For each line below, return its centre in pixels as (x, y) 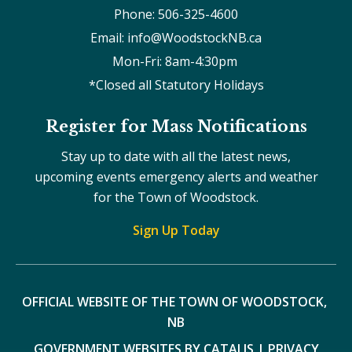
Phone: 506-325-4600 (176, 14)
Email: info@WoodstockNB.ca (176, 37)
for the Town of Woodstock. (176, 197)
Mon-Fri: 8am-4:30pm (176, 61)
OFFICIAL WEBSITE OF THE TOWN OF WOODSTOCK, (174, 301)
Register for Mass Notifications (176, 126)
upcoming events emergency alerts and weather (176, 176)
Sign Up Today (176, 230)
